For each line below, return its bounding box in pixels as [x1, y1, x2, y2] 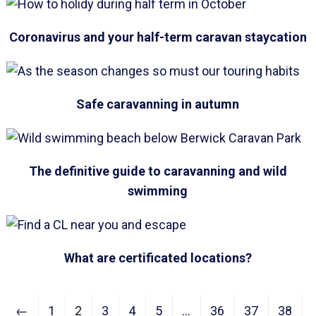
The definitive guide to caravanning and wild [28, 164, 287, 178]
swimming [128, 183, 188, 198]
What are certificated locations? [63, 250, 252, 265]
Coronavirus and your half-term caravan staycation [8, 30, 307, 44]
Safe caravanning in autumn [76, 97, 240, 111]
